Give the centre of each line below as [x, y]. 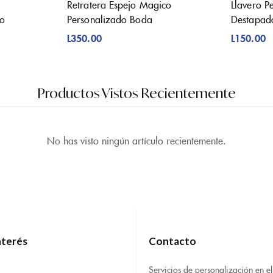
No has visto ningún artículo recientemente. [136, 140]
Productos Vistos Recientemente [136, 93]
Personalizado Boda [110, 19]
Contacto [172, 241]
